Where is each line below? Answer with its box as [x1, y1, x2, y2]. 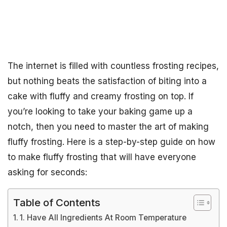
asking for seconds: [8, 167, 87, 177]
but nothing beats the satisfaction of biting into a [8, 76, 207, 86]
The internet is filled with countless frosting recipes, [8, 61, 219, 71]
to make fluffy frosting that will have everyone [8, 152, 196, 162]
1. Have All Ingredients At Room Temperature [20, 213, 187, 222]
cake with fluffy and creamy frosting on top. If [8, 91, 194, 101]
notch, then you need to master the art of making [8, 122, 209, 132]
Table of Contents [13, 196, 100, 209]
